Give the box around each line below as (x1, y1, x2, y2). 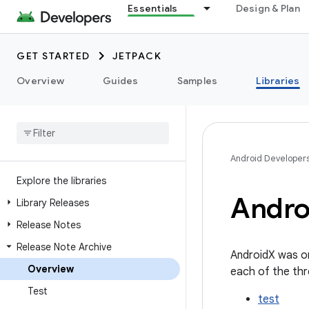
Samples (177, 74, 218, 87)
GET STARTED (17, 50, 90, 62)
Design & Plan (235, 2, 300, 14)
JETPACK (112, 50, 161, 62)
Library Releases (17, 197, 89, 209)
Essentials (128, 2, 178, 14)
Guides (103, 74, 139, 87)
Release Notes (17, 219, 81, 231)
